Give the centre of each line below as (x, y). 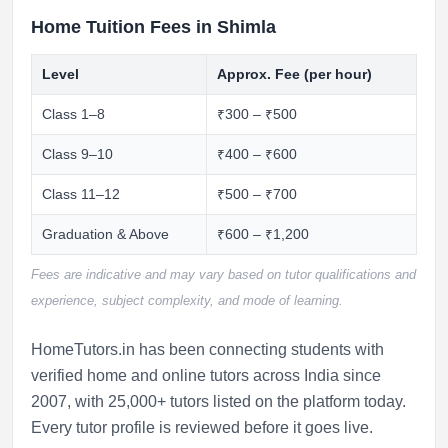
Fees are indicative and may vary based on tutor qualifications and (223, 274)
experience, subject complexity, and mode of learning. (187, 300)
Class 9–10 (77, 154)
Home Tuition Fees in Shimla (153, 27)
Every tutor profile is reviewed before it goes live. (202, 427)
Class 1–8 (73, 114)
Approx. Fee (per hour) (294, 74)
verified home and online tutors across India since (206, 375)
